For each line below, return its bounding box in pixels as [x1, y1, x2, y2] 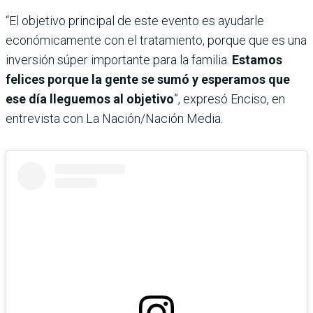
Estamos [232, 52, 282, 67]
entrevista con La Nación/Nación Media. [6, 110, 223, 126]
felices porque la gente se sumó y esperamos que [6, 71, 290, 87]
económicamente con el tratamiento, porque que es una [6, 32, 307, 48]
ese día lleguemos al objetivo [6, 91, 174, 106]
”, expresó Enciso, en [174, 91, 285, 106]
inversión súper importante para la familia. [6, 52, 232, 67]
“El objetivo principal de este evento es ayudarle [6, 13, 264, 28]
